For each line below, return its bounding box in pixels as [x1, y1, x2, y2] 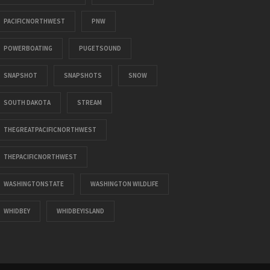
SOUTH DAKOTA [3, 98, 51, 107]
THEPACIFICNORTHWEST [3, 152, 77, 161]
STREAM [77, 98, 102, 107]
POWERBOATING [3, 44, 52, 52]
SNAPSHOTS [63, 71, 102, 80]
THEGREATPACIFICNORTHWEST [3, 125, 96, 134]
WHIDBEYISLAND [56, 207, 104, 215]
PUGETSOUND [78, 44, 121, 52]
